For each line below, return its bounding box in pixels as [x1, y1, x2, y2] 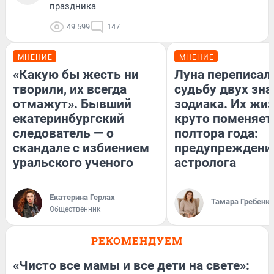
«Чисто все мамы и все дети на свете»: [13, 257, 250, 273]
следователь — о [13, 125, 114, 141]
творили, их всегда [13, 81, 127, 97]
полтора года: [174, 125, 258, 141]
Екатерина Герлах [50, 192, 115, 202]
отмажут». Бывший [13, 96, 131, 111]
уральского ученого [13, 155, 133, 170]
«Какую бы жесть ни [13, 67, 139, 82]
